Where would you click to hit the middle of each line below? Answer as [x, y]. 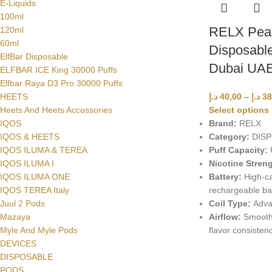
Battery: [225, 176]
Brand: [223, 123]
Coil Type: [229, 203]
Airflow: [225, 216]
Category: [229, 136]
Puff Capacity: [238, 150]
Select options [239, 110]
